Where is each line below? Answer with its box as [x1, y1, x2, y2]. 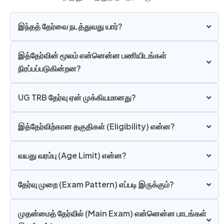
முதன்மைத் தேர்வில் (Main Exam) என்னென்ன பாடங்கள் [18, 208, 206, 219]
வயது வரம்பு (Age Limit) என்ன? [18, 150, 126, 161]
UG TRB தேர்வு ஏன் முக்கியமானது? [18, 92, 136, 103]
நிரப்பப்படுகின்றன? [18, 63, 81, 74]
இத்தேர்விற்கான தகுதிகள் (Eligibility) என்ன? [18, 121, 175, 132]
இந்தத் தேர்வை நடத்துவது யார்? [18, 21, 122, 32]
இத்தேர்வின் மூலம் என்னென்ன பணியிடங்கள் [18, 50, 166, 61]
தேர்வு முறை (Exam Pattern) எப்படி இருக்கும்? [18, 179, 174, 190]
